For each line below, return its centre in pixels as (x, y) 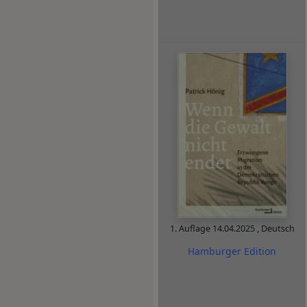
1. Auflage (191, 229)
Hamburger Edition (232, 251)
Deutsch (278, 229)
